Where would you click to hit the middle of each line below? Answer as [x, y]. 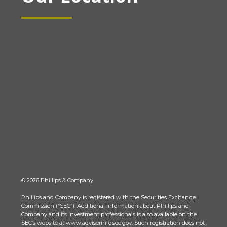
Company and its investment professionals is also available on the [109, 214]
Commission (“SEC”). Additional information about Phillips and [105, 205]
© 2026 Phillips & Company [57, 180]
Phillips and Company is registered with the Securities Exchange [108, 197]
